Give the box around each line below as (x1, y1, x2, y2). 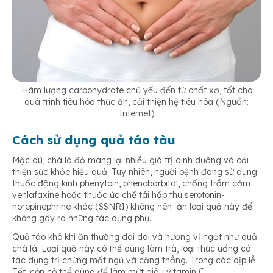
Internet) (119, 107, 154, 119)
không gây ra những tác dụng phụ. (12, 212, 151, 224)
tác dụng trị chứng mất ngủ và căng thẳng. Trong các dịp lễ (12, 254, 255, 266)
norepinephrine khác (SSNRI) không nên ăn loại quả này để (12, 200, 252, 212)
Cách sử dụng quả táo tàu (12, 132, 175, 147)
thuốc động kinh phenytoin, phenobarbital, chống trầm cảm (12, 177, 250, 189)
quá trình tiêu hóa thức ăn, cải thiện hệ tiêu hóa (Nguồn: (24, 96, 249, 107)
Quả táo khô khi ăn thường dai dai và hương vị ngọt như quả (12, 231, 257, 243)
